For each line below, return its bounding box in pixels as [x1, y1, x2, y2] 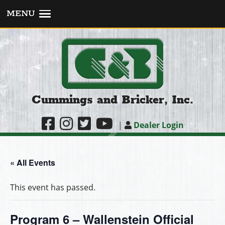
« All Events [10, 156, 55, 168]
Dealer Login [131, 119, 184, 131]
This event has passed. [10, 181, 95, 193]
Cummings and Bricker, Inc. [32, 93, 193, 107]
